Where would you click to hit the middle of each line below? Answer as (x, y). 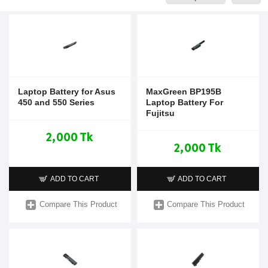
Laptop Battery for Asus (67, 91)
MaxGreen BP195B (183, 91)
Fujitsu (160, 113)
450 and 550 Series (56, 102)
